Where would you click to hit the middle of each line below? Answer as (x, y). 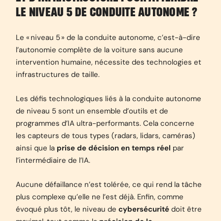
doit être (185, 209)
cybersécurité (144, 209)
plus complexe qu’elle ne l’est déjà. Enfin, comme (100, 197)
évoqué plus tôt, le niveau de (67, 209)
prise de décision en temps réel (114, 148)
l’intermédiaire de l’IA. (53, 160)
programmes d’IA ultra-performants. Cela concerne (105, 123)
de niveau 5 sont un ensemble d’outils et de (92, 111)
